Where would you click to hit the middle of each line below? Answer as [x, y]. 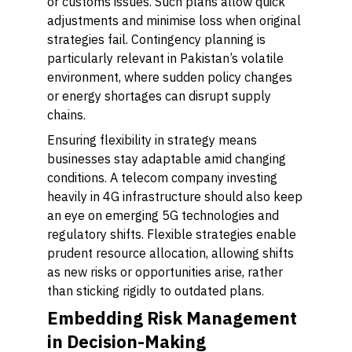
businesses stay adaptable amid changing [167, 159]
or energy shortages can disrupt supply [159, 96]
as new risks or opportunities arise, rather [165, 272]
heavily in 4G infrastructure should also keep [175, 196]
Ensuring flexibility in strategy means [152, 140]
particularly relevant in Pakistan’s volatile [165, 58]
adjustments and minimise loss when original [174, 20]
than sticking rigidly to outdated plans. [156, 291]
